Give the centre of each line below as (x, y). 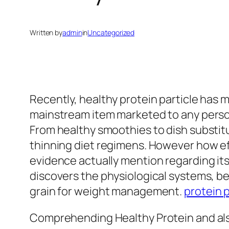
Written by (46, 33)
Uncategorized (111, 33)
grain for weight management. (107, 191)
